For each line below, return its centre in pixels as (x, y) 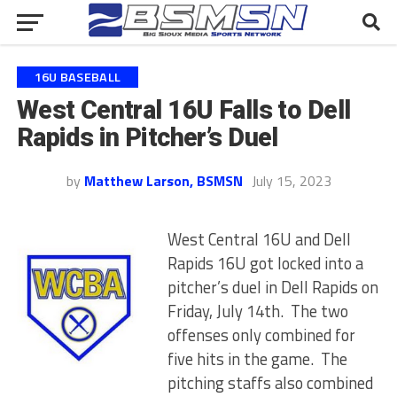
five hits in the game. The (257, 359)
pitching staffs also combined (270, 383)
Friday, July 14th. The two (257, 311)
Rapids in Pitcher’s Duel (147, 137)
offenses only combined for (261, 335)
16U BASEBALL (78, 77)
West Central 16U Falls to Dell (183, 110)
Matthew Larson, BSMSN (163, 181)
